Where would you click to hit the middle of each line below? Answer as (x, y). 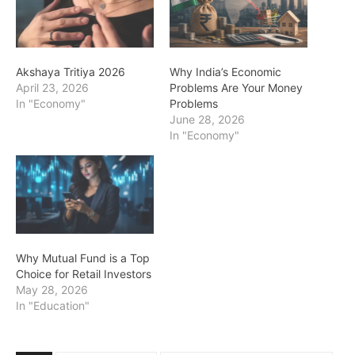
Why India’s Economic (225, 71)
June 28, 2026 (207, 119)
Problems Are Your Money (236, 87)
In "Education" (53, 306)
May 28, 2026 (52, 290)
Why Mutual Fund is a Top (83, 258)
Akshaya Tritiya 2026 (71, 71)
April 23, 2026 (52, 87)
